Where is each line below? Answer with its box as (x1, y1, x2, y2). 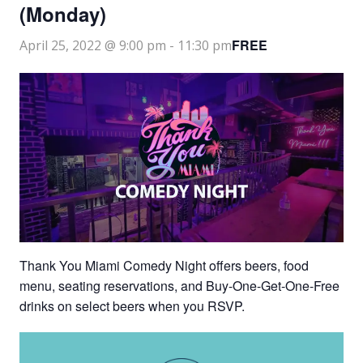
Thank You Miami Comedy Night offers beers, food (19, 256, 309, 275)
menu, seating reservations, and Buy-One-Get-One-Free (19, 276, 340, 296)
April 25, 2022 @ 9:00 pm (19, 36, 166, 55)
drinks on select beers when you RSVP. (19, 297, 245, 316)
